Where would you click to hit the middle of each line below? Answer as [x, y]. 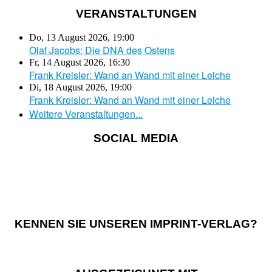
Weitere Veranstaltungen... [86, 114]
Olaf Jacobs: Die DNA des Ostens [102, 50]
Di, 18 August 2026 [67, 87]
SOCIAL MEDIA [136, 138]
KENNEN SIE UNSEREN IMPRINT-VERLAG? [136, 223]
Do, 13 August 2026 [68, 37]
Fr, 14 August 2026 [66, 62]
